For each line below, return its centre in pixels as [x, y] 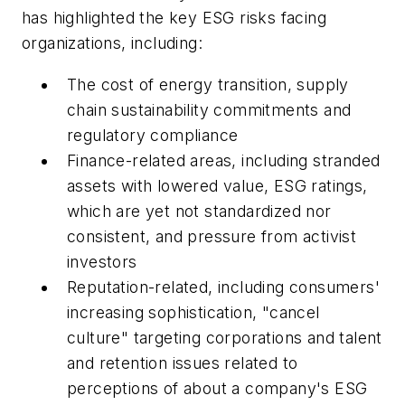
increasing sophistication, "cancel [193, 312]
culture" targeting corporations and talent [225, 337]
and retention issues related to [183, 363]
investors [102, 261]
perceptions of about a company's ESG [217, 388]
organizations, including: [112, 43]
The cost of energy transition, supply [208, 84]
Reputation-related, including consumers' [223, 287]
